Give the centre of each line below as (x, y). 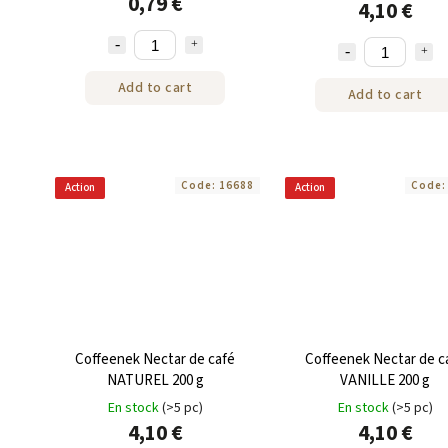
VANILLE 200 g (385, 380)
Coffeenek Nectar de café (155, 359)
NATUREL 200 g (155, 380)
